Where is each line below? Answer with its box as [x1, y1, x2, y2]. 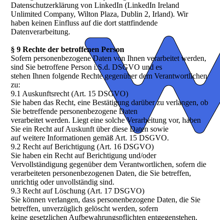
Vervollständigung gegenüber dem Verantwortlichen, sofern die [11, 160, 207, 169]
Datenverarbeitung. [11, 27, 71, 36]
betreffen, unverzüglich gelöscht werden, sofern [11, 204, 159, 213]
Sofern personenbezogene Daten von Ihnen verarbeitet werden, [11, 54, 207, 63]
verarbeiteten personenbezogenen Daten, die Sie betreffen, [11, 169, 192, 178]
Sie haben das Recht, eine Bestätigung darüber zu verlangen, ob [11, 98, 209, 107]
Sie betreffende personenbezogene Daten [11, 107, 138, 116]
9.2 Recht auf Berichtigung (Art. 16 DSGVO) [11, 142, 154, 151]
